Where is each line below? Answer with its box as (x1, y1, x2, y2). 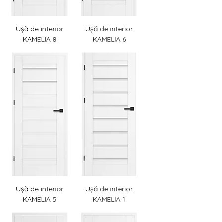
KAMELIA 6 (92, 35, 126, 44)
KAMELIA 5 (23, 195, 56, 204)
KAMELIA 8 (23, 35, 56, 44)
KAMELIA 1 (93, 195, 125, 204)
